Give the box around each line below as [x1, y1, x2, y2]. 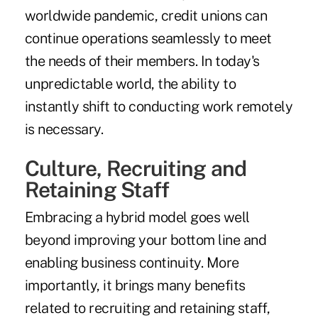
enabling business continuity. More [24, 254, 239, 272]
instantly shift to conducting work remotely [24, 98, 293, 116]
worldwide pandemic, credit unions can [24, 7, 268, 25]
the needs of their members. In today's [24, 53, 260, 70]
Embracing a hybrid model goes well [24, 209, 250, 226]
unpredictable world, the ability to [24, 75, 236, 93]
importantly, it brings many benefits [24, 277, 246, 295]
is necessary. [24, 121, 104, 138]
